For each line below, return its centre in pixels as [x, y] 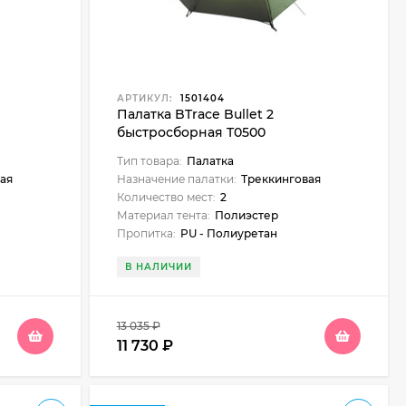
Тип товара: [149, 161]
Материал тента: [163, 215]
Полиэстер [246, 215]
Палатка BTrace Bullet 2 [195, 114]
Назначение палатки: [176, 179]
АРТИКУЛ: [144, 98]
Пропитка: [146, 233]
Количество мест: [166, 197]
